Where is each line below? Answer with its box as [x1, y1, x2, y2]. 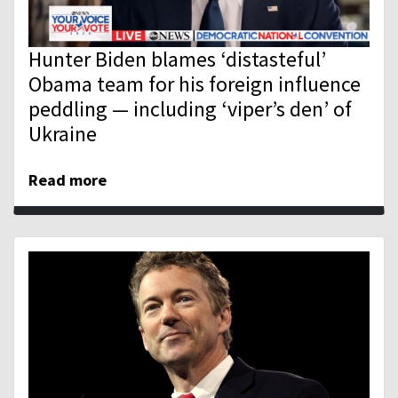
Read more [28, 169, 107, 190]
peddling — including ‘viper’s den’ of [28, 94, 352, 123]
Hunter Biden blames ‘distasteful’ [28, 44, 326, 73]
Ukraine [28, 119, 97, 147]
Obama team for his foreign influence [28, 69, 361, 98]
